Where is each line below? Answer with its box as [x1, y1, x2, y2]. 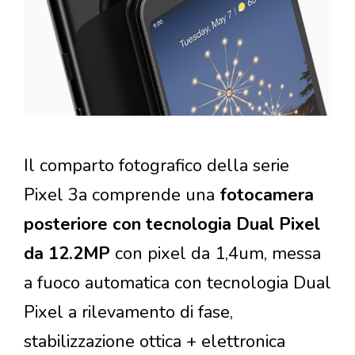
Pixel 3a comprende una [24, 183, 215, 208]
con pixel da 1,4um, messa [110, 242, 321, 266]
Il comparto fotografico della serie [24, 154, 289, 178]
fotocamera [215, 183, 314, 208]
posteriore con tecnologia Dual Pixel [24, 212, 320, 237]
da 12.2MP [24, 242, 110, 266]
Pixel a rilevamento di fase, [24, 300, 233, 325]
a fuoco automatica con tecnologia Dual [24, 271, 331, 296]
